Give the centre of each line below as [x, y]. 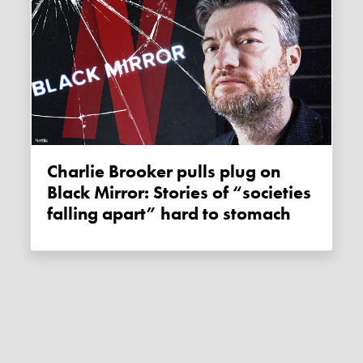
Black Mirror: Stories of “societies [179, 193]
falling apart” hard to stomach [169, 214]
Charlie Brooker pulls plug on [53, 172]
